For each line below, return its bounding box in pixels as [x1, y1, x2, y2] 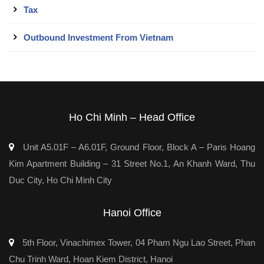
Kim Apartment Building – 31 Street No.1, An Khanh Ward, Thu [9, 159, 255, 169]
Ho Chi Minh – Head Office [69, 111, 195, 124]
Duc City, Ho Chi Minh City [9, 175, 112, 186]
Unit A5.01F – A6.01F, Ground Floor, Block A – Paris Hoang [20, 142, 255, 153]
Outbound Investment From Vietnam [24, 32, 173, 43]
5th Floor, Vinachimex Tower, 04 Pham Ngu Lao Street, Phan [20, 237, 255, 248]
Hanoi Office [103, 207, 161, 219]
